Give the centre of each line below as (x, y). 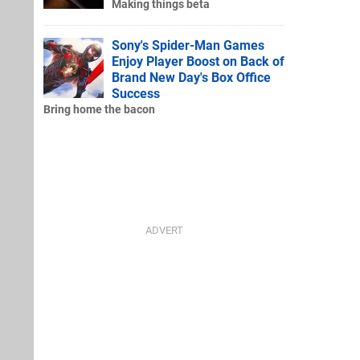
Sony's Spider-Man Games (188, 45)
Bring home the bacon (99, 109)
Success (136, 93)
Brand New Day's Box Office (191, 77)
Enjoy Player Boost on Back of (198, 61)
